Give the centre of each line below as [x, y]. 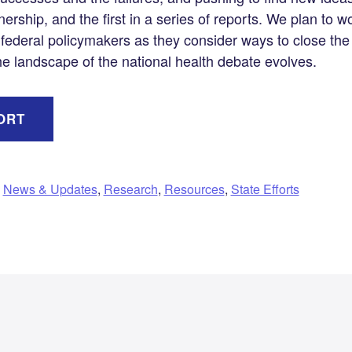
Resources [194, 189]
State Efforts [265, 189]
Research [130, 189]
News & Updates [50, 189]
